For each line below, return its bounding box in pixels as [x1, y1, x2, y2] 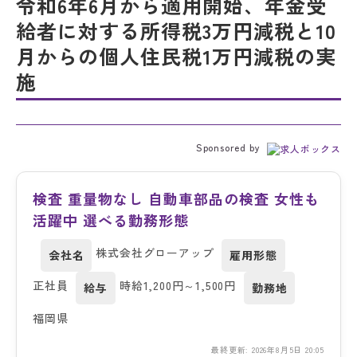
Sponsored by [195, 140, 264, 155]
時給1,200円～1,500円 [120, 277, 237, 294]
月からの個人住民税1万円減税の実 [16, 41, 336, 71]
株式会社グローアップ [96, 245, 214, 261]
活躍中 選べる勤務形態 [33, 210, 189, 231]
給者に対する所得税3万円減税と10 [16, 16, 336, 45]
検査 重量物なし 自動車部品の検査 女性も [33, 188, 320, 210]
